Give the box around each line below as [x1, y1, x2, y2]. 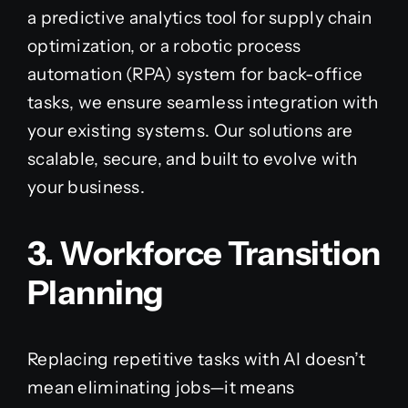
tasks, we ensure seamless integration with [26, 92, 378, 114]
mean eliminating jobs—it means [26, 377, 295, 399]
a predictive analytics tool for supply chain [26, 7, 372, 29]
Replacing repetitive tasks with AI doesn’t [26, 349, 365, 371]
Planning [26, 272, 164, 313]
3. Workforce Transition [26, 233, 381, 274]
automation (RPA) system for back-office [26, 64, 363, 86]
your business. [26, 177, 145, 199]
